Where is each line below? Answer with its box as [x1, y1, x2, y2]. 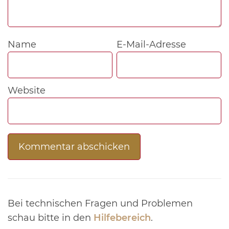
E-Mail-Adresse [117, 39, 187, 51]
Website [8, 85, 45, 97]
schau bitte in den [8, 212, 94, 224]
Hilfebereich [94, 212, 151, 224]
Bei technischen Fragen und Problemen [8, 198, 193, 210]
